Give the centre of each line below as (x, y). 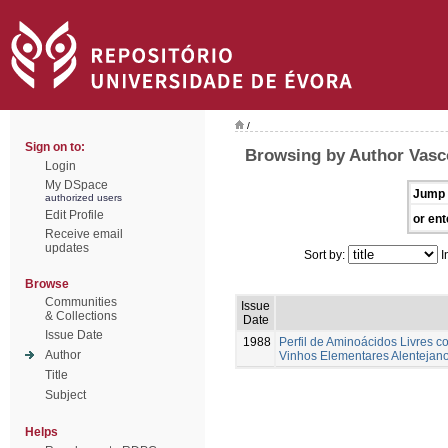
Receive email (84, 234)
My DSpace (76, 185)
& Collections (81, 316)
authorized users (83, 197)
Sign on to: (55, 147)
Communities (81, 302)
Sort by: (326, 254)
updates (67, 248)
